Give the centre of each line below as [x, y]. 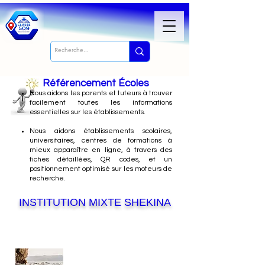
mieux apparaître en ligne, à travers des [101, 150]
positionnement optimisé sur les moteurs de [101, 169]
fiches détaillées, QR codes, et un [101, 159]
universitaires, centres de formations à [101, 140]
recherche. [48, 178]
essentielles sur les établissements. [88, 112]
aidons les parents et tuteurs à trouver [110, 93]
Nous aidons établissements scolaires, [101, 131]
